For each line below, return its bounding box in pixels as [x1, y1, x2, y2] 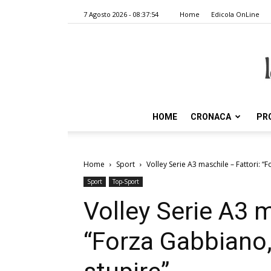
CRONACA [191, 112, 231, 122]
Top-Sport [113, 177, 139, 186]
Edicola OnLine [211, 10, 260, 19]
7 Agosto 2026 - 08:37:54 [83, 10, 158, 19]
